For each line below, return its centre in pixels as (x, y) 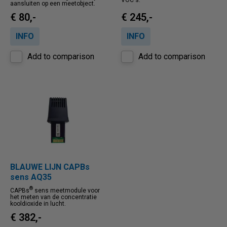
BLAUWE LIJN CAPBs (50, 167)
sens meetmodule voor (66, 191)
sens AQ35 (31, 177)
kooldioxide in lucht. (38, 204)
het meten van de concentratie (53, 197)
